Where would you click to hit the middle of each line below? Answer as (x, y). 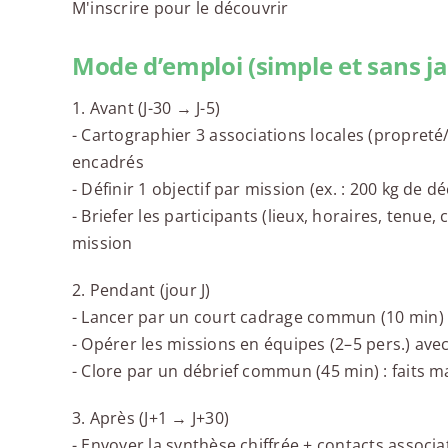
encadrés (107, 162)
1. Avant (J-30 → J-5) (145, 108)
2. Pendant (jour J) (141, 290)
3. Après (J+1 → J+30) (150, 418)
